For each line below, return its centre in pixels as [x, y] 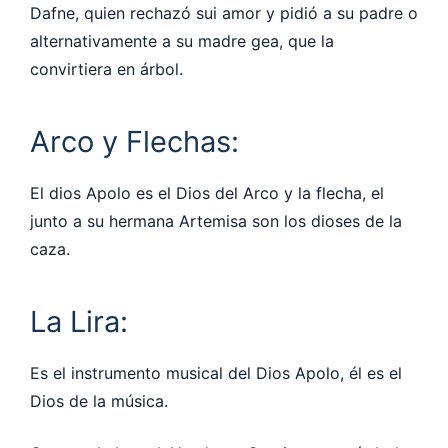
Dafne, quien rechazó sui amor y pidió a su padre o [224, 12]
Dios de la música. [99, 400]
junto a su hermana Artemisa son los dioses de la [216, 220]
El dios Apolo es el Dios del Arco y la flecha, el [207, 192]
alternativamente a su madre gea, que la [182, 40]
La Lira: [79, 321]
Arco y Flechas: [134, 141]
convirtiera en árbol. [106, 68]
